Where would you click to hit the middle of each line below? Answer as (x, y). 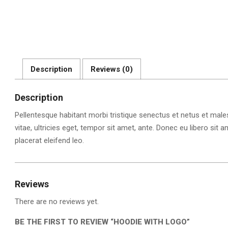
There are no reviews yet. (57, 202)
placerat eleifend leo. (49, 141)
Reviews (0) (112, 69)
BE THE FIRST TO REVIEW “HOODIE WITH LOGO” (102, 222)
